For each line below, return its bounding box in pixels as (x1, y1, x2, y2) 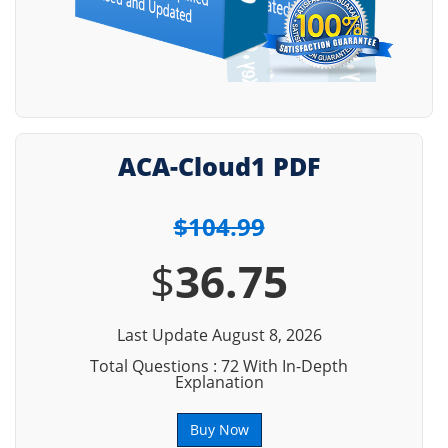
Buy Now (189, 420, 249, 439)
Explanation (174, 371, 264, 393)
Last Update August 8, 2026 (116, 324, 322, 346)
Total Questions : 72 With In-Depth (90, 355, 348, 377)
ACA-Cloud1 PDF (118, 149, 320, 183)
